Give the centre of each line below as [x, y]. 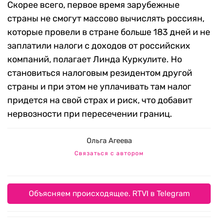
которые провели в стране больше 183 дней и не [109, 32]
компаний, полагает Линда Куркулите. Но [95, 59]
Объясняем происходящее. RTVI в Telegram [109, 193]
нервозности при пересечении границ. [90, 114]
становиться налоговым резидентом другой [100, 73]
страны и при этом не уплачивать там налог [99, 86]
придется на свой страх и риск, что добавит [100, 100]
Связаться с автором [109, 153]
